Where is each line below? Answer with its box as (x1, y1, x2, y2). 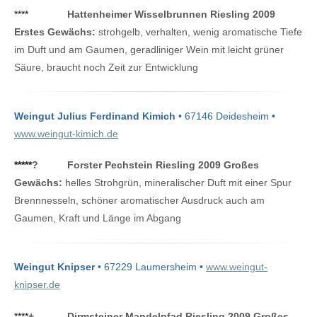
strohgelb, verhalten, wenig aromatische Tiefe (96, 25, 302, 38)
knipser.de (14, 279, 60, 291)
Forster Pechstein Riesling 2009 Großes (67, 159, 259, 171)
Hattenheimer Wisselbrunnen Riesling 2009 (67, 8, 275, 20)
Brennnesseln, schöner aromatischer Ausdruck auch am (14, 195, 265, 207)
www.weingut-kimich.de (14, 128, 118, 140)
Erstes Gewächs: (14, 25, 96, 38)
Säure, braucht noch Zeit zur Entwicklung (14, 61, 198, 73)
